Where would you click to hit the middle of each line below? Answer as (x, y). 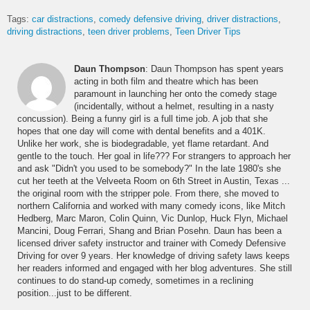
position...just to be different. (75, 293)
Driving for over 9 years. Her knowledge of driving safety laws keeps (154, 256)
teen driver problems (129, 32)
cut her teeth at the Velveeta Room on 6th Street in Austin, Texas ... (154, 181)
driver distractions (243, 19)
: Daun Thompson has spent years (215, 69)
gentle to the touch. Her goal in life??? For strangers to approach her (154, 156)
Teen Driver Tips (208, 32)
